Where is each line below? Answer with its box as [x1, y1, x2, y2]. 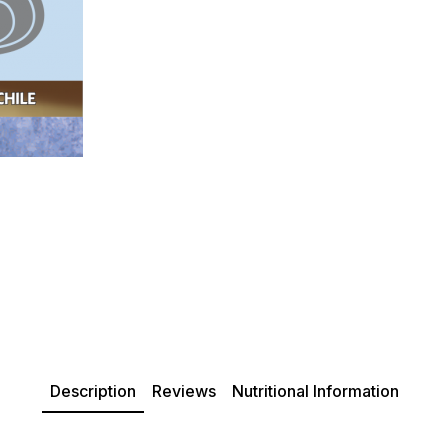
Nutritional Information [231, 381, 399, 401]
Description [49, 381, 136, 401]
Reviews [151, 381, 216, 401]
